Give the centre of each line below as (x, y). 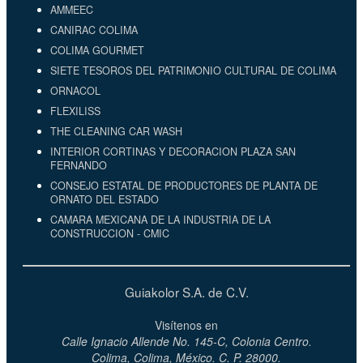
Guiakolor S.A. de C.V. (186, 292)
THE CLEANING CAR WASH (116, 131)
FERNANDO (79, 165)
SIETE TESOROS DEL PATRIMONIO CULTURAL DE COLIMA (193, 70)
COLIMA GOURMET (97, 50)
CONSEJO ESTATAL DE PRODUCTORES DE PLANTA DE (184, 185)
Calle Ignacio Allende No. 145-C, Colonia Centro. (186, 342)
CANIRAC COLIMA (94, 30)
